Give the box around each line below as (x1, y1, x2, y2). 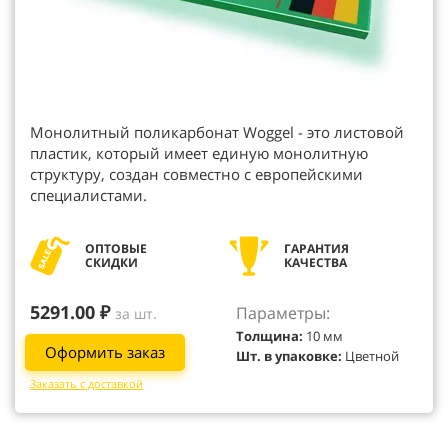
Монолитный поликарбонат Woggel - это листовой (30, 122, 404, 142)
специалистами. (30, 185, 147, 205)
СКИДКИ (85, 254, 138, 271)
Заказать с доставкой (30, 376, 143, 392)
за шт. (115, 304, 157, 323)
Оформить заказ (45, 342, 165, 362)
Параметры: (236, 302, 330, 324)
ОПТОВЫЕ (85, 240, 150, 257)
